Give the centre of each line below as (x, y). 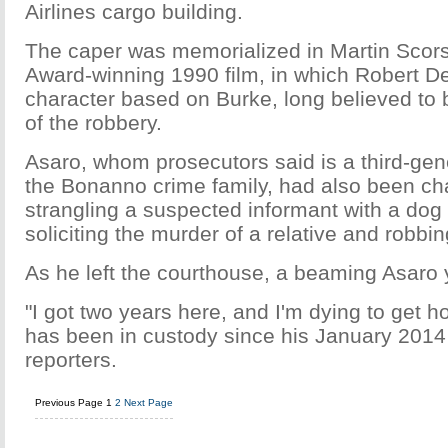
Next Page (148, 402)
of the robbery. (93, 122)
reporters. (71, 359)
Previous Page (69, 402)
